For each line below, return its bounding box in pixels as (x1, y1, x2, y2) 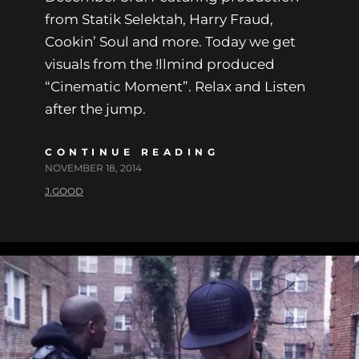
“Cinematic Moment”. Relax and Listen (45, 79, 305, 95)
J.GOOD (45, 185, 83, 198)
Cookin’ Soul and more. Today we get (45, 34, 296, 50)
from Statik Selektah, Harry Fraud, (45, 11, 273, 28)
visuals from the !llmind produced (45, 56, 275, 73)
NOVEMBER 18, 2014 (45, 162, 142, 175)
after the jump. (45, 101, 146, 118)
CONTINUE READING (45, 146, 219, 159)
